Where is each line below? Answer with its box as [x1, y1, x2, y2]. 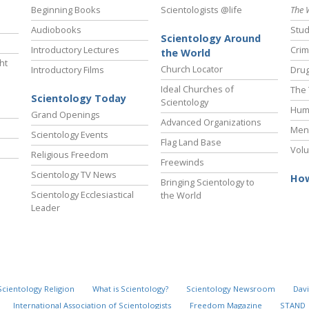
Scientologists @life [161, 3, 242, 17]
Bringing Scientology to [161, 176, 255, 189]
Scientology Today [31, 92, 126, 106]
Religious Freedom [31, 148, 108, 161]
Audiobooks [31, 23, 81, 37]
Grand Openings [31, 108, 100, 121]
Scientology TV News [31, 168, 117, 181]
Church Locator [161, 63, 223, 76]
